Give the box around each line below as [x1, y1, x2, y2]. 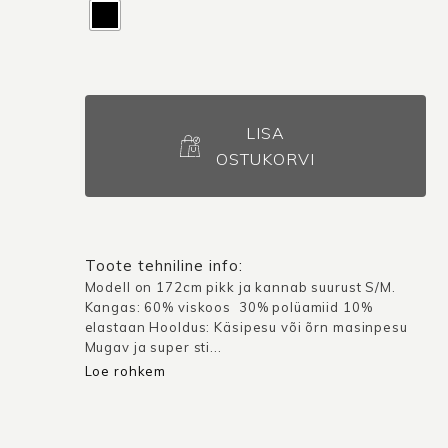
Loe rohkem [84, 362, 167, 379]
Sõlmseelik [83, 96, 159, 117]
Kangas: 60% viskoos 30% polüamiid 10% [84, 298, 373, 315]
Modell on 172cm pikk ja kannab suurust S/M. [84, 278, 396, 295]
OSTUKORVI [215, 148, 315, 169]
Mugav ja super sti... [84, 338, 222, 355]
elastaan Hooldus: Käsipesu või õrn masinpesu [84, 318, 408, 335]
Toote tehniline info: [84, 255, 243, 275]
